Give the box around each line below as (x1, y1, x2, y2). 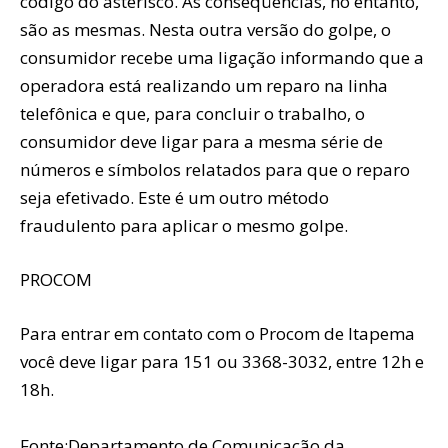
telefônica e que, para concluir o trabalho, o (20, 101, 365, 125)
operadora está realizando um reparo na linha (20, 73, 388, 97)
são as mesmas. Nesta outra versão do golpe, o (20, 17, 391, 41)
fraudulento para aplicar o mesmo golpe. (20, 213, 348, 237)
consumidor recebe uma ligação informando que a (20, 45, 424, 69)
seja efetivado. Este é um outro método (20, 185, 329, 209)
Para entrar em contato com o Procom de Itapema (20, 321, 415, 345)
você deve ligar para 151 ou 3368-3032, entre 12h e (20, 349, 424, 373)
